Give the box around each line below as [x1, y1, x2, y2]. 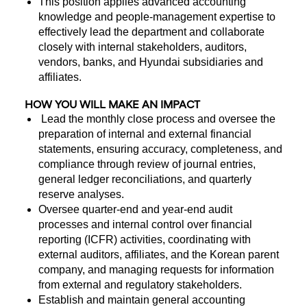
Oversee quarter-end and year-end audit [38, 204, 232, 215]
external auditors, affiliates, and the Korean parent [38, 249, 279, 260]
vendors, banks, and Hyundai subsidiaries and [38, 56, 263, 68]
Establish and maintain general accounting [38, 294, 245, 306]
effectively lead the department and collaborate [38, 26, 265, 38]
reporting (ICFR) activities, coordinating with [38, 234, 251, 245]
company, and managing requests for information [38, 264, 274, 275]
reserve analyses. [38, 188, 124, 200]
